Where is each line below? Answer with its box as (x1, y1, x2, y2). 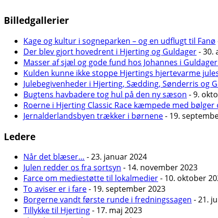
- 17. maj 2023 (90, 205, 142, 216)
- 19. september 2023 (87, 183, 165, 195)
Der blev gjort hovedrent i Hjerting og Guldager (23, 46, 197, 57)
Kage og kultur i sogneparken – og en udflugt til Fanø (23, 36, 216, 47)
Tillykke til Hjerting (23, 205, 90, 216)
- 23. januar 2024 (85, 151, 147, 163)
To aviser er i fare (23, 183, 87, 195)
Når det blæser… (23, 151, 85, 163)
